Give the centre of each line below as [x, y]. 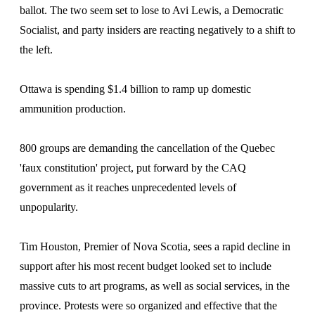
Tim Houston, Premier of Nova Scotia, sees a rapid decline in [155, 246]
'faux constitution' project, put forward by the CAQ [133, 168]
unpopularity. [49, 207]
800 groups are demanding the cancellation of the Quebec [147, 148]
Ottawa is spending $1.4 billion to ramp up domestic [135, 89]
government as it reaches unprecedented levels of [128, 187]
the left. [36, 50]
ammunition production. [73, 109]
